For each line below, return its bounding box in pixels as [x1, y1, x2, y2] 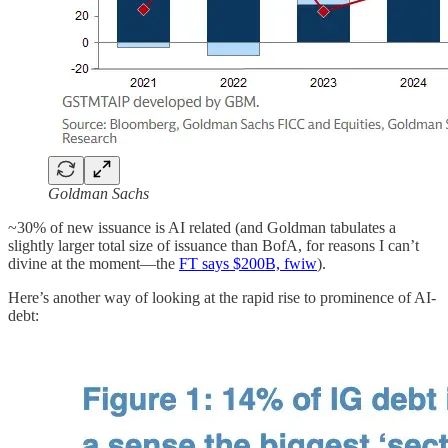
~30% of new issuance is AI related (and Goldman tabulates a [8, 219, 396, 237]
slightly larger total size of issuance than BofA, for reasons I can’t [8, 237, 419, 255]
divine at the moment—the [8, 255, 179, 273]
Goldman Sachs [48, 185, 149, 203]
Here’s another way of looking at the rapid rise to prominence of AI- [8, 289, 436, 307]
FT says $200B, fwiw [179, 255, 317, 273]
